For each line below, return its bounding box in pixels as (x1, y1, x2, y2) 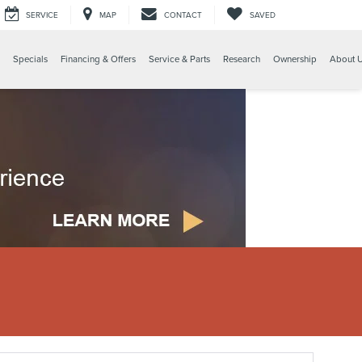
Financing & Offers (61, 53, 136, 66)
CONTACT (164, 9, 202, 21)
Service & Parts (149, 53, 210, 66)
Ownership (273, 53, 317, 66)
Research (223, 53, 260, 66)
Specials (13, 53, 48, 66)
